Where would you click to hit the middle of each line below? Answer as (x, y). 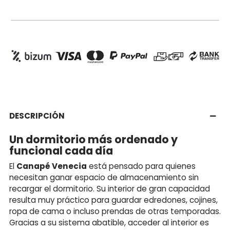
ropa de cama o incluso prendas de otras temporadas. (115, 211)
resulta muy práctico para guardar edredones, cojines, (113, 200)
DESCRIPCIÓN (37, 116)
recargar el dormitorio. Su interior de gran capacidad (110, 188)
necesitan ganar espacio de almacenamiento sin (104, 177)
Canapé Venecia (52, 166)
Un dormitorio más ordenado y (93, 139)
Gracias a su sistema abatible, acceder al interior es (109, 222)
